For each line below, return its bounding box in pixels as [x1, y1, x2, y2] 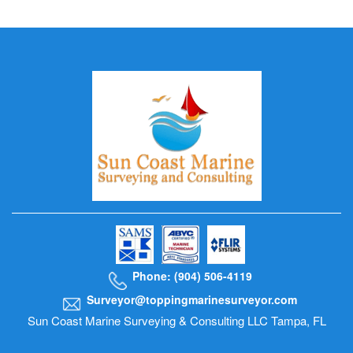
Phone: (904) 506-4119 [132, 268, 252, 284]
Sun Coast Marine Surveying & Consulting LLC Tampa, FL [27, 312, 326, 329]
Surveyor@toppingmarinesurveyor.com [87, 292, 297, 308]
